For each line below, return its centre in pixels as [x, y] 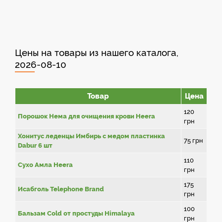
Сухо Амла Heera [45, 165]
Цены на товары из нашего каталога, [97, 53]
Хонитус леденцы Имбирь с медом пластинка [91, 136]
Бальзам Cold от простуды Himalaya [76, 213]
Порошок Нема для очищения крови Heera [86, 116]
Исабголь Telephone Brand [61, 189]
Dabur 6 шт [35, 145]
